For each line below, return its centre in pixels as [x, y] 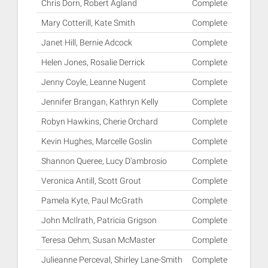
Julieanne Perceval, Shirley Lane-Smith [112, 260]
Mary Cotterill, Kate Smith [88, 23]
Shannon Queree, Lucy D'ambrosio [104, 161]
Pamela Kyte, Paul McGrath [92, 200]
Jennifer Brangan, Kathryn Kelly [100, 102]
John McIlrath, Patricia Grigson [99, 220]
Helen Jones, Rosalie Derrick [93, 62]
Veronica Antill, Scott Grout [91, 181]
